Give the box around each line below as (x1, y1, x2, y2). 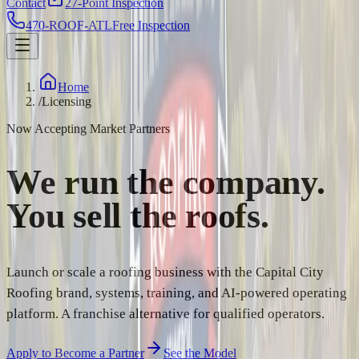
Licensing (42, 95, 91, 108)
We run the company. (6, 162, 325, 202)
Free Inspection (112, 18, 190, 32)
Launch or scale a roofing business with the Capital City (6, 264, 324, 280)
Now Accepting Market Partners (6, 122, 170, 135)
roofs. (185, 196, 269, 236)
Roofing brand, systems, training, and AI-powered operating (6, 285, 347, 301)
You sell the (6, 196, 177, 236)
